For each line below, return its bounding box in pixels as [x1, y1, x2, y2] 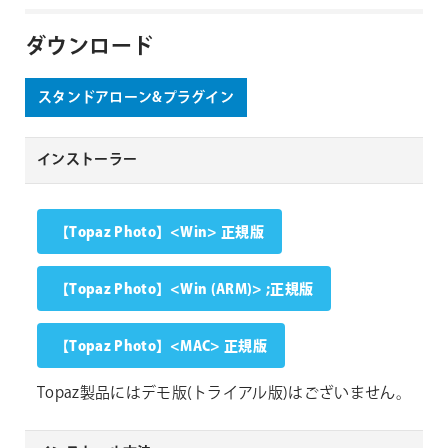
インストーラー [37, 150, 138, 171]
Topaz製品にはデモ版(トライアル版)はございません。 [37, 383, 411, 405]
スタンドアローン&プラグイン [38, 88, 234, 109]
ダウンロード [25, 30, 154, 62]
